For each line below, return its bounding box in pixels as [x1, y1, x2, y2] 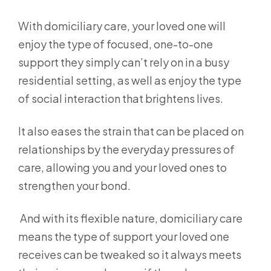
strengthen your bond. [18, 178, 132, 192]
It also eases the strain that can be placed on [18, 124, 244, 138]
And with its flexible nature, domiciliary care [18, 211, 243, 225]
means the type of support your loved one [18, 229, 229, 243]
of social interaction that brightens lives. [18, 91, 225, 105]
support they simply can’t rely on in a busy [18, 55, 229, 69]
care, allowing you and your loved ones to [18, 160, 227, 174]
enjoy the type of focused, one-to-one [18, 37, 213, 51]
